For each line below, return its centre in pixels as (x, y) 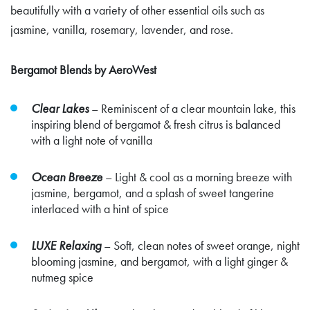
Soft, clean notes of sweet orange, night (207, 245)
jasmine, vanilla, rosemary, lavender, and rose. (122, 29)
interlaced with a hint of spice (100, 208)
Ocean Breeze (67, 176)
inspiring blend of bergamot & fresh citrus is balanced (156, 124)
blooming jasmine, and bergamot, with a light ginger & (159, 261)
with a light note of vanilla (92, 140)
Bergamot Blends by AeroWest (83, 69)
